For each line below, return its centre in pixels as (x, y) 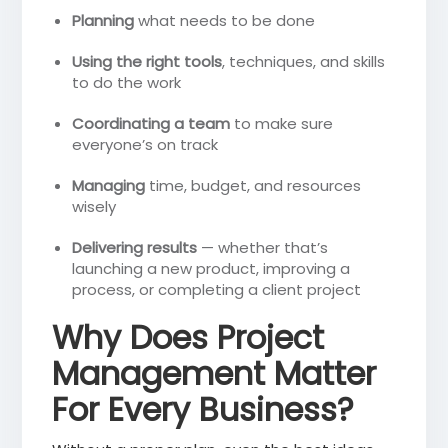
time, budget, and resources (253, 186)
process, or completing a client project (217, 290)
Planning (103, 21)
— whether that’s (263, 248)
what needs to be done (225, 21)
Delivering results (135, 248)
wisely (94, 207)
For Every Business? (203, 410)
